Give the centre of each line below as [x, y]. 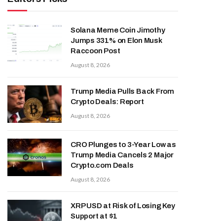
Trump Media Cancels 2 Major [122, 155]
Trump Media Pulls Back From [122, 91]
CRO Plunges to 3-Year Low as [123, 145]
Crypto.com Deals [102, 165]
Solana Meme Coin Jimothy [118, 30]
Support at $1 [94, 216]
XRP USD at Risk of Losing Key [123, 206]
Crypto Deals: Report [107, 102]
